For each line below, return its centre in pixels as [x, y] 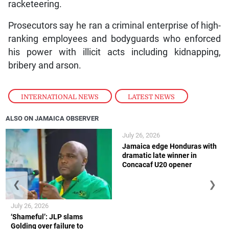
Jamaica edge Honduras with [169, 146]
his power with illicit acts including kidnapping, [114, 52]
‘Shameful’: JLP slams [47, 217]
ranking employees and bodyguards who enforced [114, 39]
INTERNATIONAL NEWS [60, 97]
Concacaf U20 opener [157, 164]
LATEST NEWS [152, 97]
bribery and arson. [44, 65]
